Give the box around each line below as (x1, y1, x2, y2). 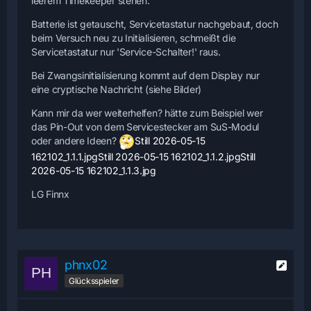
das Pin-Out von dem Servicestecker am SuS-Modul (31, 121, 259, 133)
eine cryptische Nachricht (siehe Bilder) (31, 83, 201, 95)
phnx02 (65, 258, 108, 272)
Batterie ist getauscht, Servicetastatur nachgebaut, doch (31, 18, 278, 30)
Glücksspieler (69, 275, 120, 286)
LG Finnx (31, 188, 69, 200)
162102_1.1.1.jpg (31, 151, 99, 162)
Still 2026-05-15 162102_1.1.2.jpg (98, 151, 241, 162)
